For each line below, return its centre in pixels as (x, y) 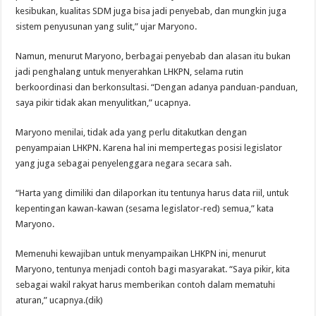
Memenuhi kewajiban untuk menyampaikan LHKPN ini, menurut (141, 254)
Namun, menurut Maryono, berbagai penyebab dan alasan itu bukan (153, 56)
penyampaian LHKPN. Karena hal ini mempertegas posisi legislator (149, 148)
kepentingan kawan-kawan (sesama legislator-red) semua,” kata (145, 209)
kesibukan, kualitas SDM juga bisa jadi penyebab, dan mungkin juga (151, 11)
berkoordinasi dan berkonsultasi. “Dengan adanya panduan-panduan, (157, 87)
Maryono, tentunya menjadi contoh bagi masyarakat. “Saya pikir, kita (153, 269)
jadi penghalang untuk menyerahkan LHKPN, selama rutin (130, 72)
